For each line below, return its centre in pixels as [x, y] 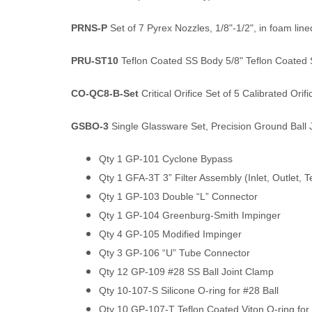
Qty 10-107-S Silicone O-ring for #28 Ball [189, 290]
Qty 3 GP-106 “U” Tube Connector [174, 253]
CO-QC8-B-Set [106, 93]
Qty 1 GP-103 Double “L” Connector [178, 196]
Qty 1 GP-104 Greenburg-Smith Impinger [190, 215]
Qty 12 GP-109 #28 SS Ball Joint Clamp [186, 272]
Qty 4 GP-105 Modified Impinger [170, 234]
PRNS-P [89, 28]
